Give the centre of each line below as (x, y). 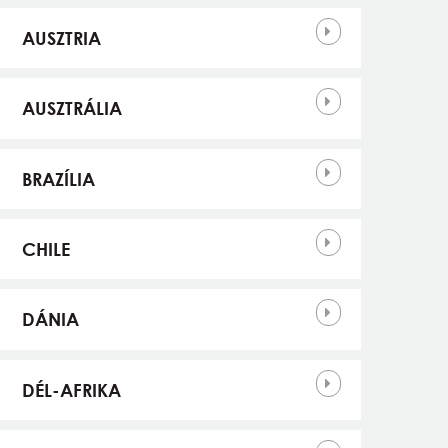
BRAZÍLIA (58, 178)
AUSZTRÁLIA (71, 108)
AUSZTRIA (61, 37)
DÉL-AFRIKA (71, 389)
